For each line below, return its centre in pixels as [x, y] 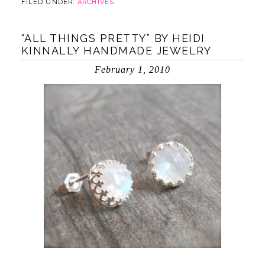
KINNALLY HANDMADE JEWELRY [116, 51]
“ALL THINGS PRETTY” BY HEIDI [113, 38]
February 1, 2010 [132, 70]
